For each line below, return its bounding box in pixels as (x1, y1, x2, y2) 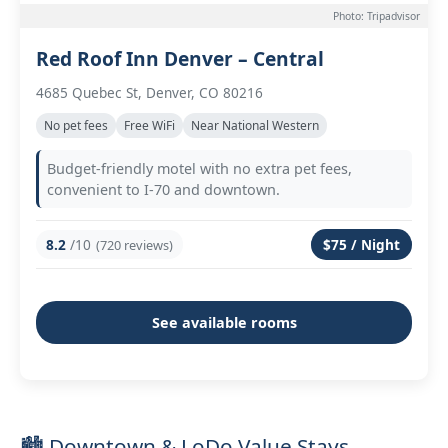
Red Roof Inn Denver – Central (36, 45, 324, 72)
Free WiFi (124, 117, 175, 134)
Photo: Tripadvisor (333, 9, 420, 23)
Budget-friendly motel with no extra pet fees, (47, 159, 352, 178)
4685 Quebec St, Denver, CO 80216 (36, 83, 263, 102)
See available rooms (151, 313, 297, 332)
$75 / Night (323, 235, 400, 254)
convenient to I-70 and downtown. (47, 180, 280, 199)
